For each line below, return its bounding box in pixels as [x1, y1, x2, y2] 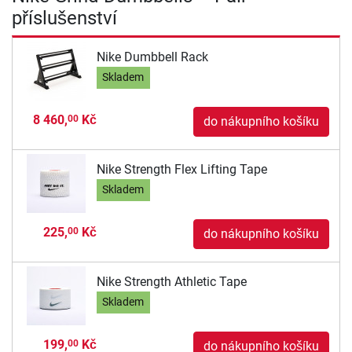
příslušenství [12, 7, 117, 30]
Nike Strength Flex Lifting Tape [96, 161, 267, 177]
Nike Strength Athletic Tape [96, 273, 247, 289]
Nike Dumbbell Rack [96, 49, 208, 64]
